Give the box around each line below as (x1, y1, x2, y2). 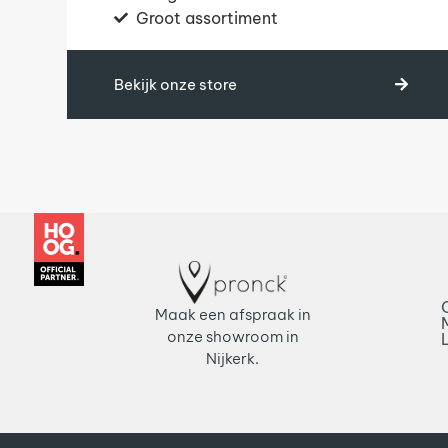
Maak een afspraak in (154, 305, 311, 325)
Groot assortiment (136, 8, 279, 29)
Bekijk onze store (113, 74, 237, 94)
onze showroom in (166, 327, 299, 347)
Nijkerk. (206, 349, 259, 369)
